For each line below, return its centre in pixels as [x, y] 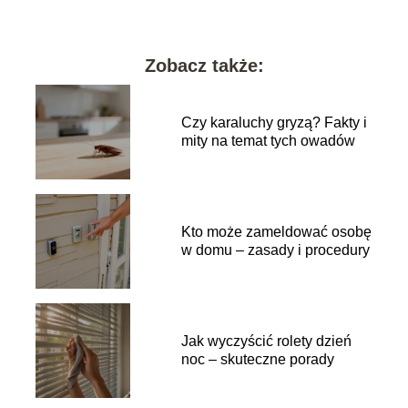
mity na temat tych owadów [268, 140]
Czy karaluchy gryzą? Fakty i [274, 122]
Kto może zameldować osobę [276, 231]
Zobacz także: [204, 65]
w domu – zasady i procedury [275, 250]
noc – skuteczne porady [257, 359]
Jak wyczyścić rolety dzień [266, 341]
